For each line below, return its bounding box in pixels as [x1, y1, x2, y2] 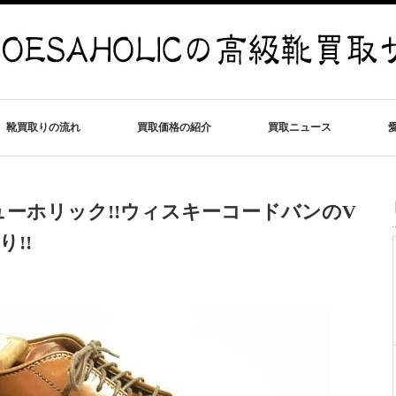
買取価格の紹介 [136, 121, 211, 133]
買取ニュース [267, 121, 331, 133]
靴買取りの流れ [5, 121, 80, 133]
